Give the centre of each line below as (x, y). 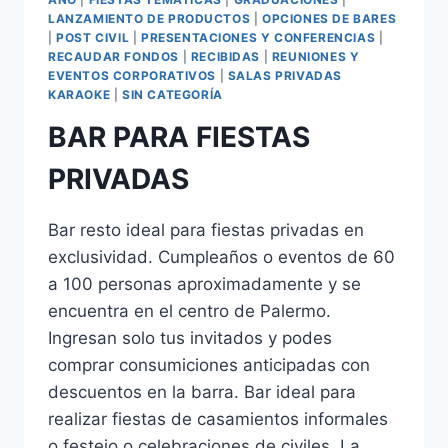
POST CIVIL (93, 38)
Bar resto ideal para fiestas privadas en (206, 230)
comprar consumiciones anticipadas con (209, 365)
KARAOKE (79, 95)
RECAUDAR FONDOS (113, 57)
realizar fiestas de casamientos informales (218, 419)
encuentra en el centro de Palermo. (189, 311)
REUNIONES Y (315, 57)
